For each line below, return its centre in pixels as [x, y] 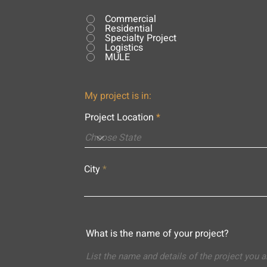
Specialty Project [140, 38]
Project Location [119, 117]
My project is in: [118, 96]
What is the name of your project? [157, 234]
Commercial [130, 19]
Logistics [124, 48]
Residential [128, 29]
